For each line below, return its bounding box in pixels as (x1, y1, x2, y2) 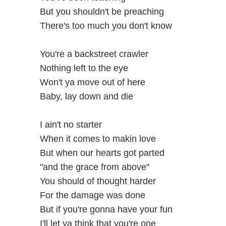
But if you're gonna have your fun (39, 204, 173, 214)
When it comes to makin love (39, 133, 156, 144)
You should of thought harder (39, 176, 156, 186)
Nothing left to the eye (39, 63, 128, 73)
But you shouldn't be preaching (39, 6, 164, 17)
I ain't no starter (39, 119, 102, 130)
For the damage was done (39, 190, 145, 200)
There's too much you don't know (39, 20, 172, 31)
